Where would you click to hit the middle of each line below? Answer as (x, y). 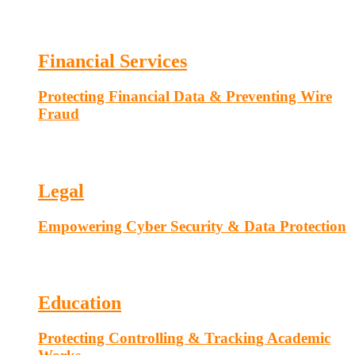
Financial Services (113, 61)
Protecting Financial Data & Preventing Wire (185, 97)
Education (80, 303)
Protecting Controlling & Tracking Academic (184, 338)
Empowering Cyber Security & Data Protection (192, 226)
